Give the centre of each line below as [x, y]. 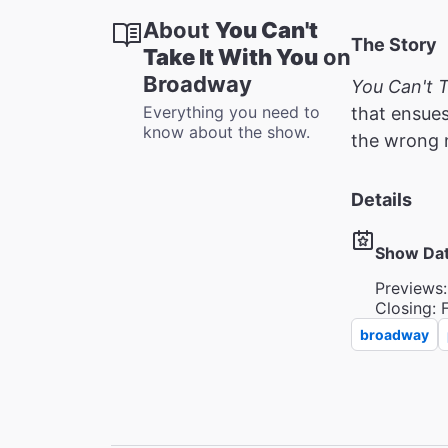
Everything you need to [231, 111]
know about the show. [226, 131]
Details [381, 199]
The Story [394, 44]
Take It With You [230, 56]
